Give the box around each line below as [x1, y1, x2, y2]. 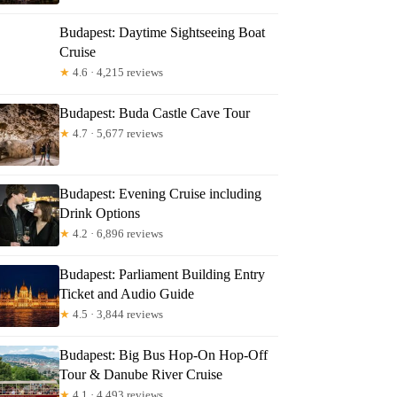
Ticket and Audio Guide [59, 285, 195, 301]
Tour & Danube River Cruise [59, 366, 223, 382]
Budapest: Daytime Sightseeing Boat [59, 24, 266, 40]
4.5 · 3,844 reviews [70, 307, 164, 321]
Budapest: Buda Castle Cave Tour [59, 105, 251, 121]
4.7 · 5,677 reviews [70, 126, 164, 140]
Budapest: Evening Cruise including [59, 185, 262, 201]
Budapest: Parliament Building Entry [59, 266, 266, 282]
